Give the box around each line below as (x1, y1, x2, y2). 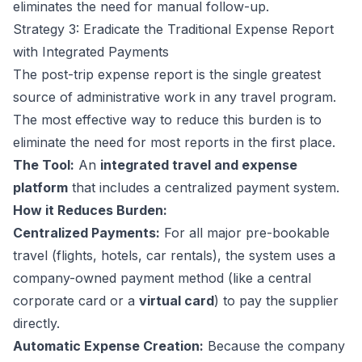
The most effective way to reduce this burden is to (13, 112, 322, 128)
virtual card (139, 293, 214, 309)
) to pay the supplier (214, 293, 339, 309)
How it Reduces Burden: (13, 202, 167, 219)
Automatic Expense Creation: (13, 338, 204, 355)
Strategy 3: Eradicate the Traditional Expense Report (13, 21, 334, 38)
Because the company (204, 338, 345, 355)
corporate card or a (13, 293, 139, 309)
